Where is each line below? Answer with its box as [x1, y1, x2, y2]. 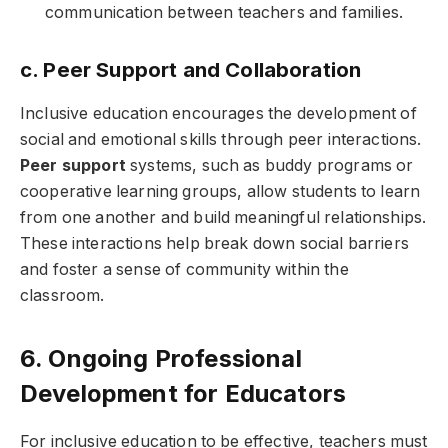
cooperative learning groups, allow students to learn [20, 181, 421, 201]
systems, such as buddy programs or [125, 155, 414, 175]
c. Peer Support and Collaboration [20, 57, 362, 83]
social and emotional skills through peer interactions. [20, 129, 422, 149]
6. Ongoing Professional [20, 343, 302, 373]
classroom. [20, 285, 105, 305]
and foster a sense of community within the [20, 259, 349, 279]
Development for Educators [20, 378, 346, 408]
